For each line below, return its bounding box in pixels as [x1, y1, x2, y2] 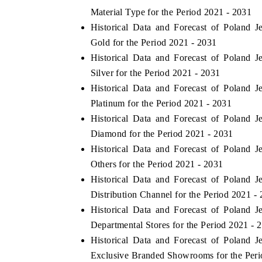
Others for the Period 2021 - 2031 [90, 158, 223, 169]
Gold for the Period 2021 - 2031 [90, 37, 217, 47]
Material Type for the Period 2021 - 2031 [90, 6, 252, 17]
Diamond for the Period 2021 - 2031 [90, 128, 233, 139]
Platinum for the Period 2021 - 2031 [90, 98, 232, 108]
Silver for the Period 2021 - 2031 [90, 67, 220, 78]
